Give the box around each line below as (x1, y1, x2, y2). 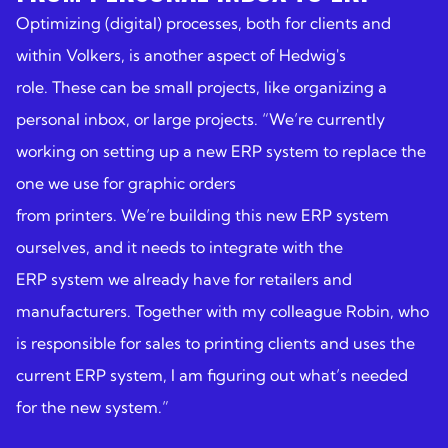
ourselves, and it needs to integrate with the (16, 236, 343, 257)
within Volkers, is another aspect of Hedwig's (16, 44, 346, 65)
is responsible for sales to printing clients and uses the (16, 332, 415, 353)
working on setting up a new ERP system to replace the (16, 140, 426, 161)
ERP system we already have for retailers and (16, 268, 352, 289)
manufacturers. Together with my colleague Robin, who (16, 300, 429, 321)
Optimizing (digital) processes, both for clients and (16, 12, 391, 33)
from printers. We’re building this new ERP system (16, 204, 389, 225)
